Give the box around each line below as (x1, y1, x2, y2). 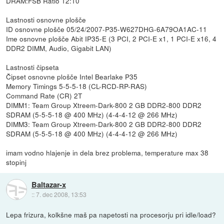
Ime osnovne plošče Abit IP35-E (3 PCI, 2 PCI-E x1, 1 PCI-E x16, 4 (6, 33, 217, 43)
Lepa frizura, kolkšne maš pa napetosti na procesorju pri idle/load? (6, 209, 216, 219)
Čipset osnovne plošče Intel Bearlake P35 (6, 71, 138, 81)
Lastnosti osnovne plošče (6, 14, 86, 24)
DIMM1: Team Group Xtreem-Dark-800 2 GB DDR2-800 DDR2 (6, 99, 202, 110)
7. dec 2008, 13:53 (35, 190, 86, 199)
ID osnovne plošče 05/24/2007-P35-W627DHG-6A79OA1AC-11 (6, 23, 207, 34)
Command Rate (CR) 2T (6, 90, 82, 100)
